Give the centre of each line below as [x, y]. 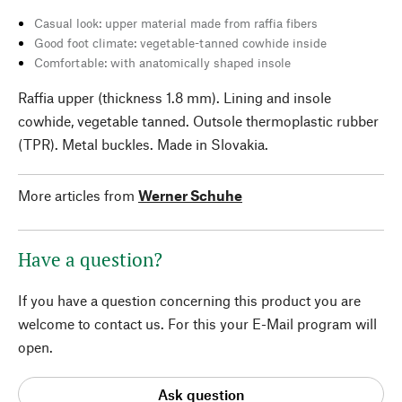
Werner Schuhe [190, 195]
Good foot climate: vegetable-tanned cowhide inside [180, 43]
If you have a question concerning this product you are [189, 300]
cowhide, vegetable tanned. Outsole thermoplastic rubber [198, 121]
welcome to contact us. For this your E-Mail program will [197, 323]
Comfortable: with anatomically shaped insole [162, 62]
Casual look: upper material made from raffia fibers [176, 23]
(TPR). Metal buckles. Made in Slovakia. [143, 144]
